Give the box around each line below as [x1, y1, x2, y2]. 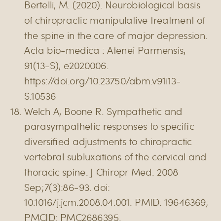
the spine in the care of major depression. [24, 28, 207, 41]
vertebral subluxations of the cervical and [24, 149, 207, 163]
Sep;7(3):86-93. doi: [24, 180, 110, 193]
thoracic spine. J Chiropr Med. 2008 [24, 165, 179, 179]
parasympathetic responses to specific [24, 119, 194, 133]
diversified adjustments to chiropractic [24, 134, 192, 148]
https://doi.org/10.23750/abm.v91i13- [24, 74, 181, 87]
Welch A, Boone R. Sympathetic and [24, 104, 183, 117]
